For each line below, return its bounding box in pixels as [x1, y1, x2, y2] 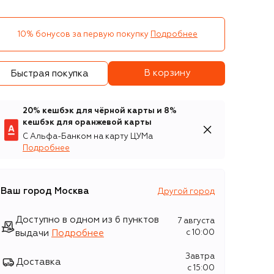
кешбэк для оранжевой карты [23, 119, 152, 127]
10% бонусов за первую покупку [18, 30, 149, 39]
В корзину [143, 68, 190, 78]
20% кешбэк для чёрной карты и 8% [23, 107, 177, 115]
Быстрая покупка [10, 68, 89, 78]
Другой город [158, 187, 215, 196]
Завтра [185, 253, 215, 261]
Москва [54, 187, 89, 196]
